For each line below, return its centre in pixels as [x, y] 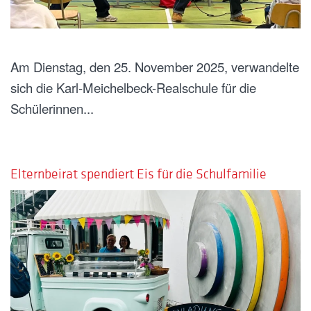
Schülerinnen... [52, 109]
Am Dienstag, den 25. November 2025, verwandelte [155, 67]
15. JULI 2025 [133, 152]
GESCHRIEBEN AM [55, 152]
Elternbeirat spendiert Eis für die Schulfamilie [138, 174]
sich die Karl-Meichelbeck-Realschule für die [133, 88]
